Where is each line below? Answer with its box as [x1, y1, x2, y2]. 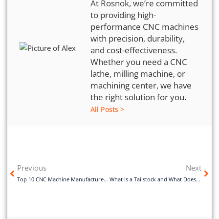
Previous [17, 163, 46, 173]
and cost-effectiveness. [90, 44, 177, 56]
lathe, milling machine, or [90, 68, 185, 80]
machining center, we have [90, 80, 192, 91]
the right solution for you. [90, 91, 186, 103]
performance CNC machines [90, 21, 198, 33]
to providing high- [90, 9, 156, 21]
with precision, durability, [90, 33, 185, 44]
